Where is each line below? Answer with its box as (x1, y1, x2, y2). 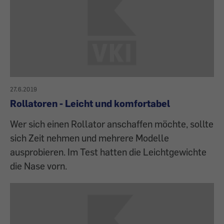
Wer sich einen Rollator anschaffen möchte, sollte (10, 118, 213, 130)
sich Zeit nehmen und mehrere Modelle (10, 132, 169, 144)
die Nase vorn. (10, 160, 67, 172)
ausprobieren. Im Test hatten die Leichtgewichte (10, 146, 206, 158)
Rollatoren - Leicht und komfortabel (10, 97, 170, 109)
